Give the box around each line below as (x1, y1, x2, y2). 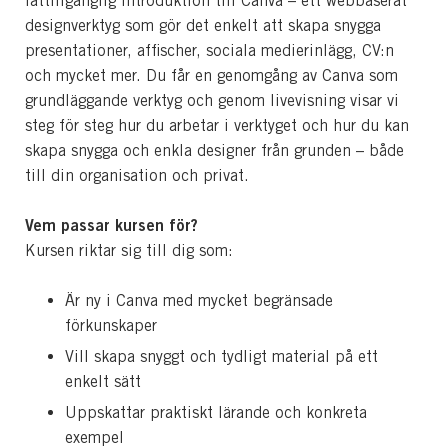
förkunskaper (65, 315, 157, 335)
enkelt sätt (65, 371, 141, 391)
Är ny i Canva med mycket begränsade (65, 290, 333, 310)
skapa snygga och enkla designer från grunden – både (25, 140, 404, 160)
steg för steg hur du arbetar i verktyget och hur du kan (25, 115, 409, 135)
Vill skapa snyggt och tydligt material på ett (65, 346, 378, 366)
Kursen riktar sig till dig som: (25, 240, 233, 260)
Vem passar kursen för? (25, 214, 198, 235)
